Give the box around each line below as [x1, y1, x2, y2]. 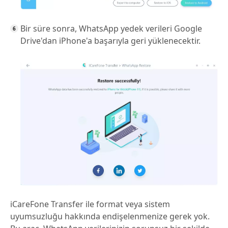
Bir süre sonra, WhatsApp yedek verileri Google [20, 23, 202, 35]
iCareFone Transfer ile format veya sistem [10, 198, 170, 210]
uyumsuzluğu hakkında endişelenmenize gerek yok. [10, 211, 210, 222]
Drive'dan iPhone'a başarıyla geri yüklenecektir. [20, 35, 201, 47]
